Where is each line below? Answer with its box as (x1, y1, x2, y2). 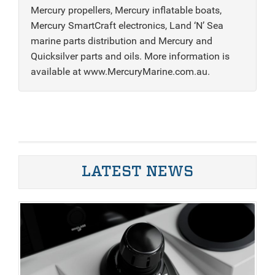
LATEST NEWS (82, 164, 193, 179)
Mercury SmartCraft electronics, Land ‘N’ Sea (31, 19, 223, 31)
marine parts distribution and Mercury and (31, 34, 212, 47)
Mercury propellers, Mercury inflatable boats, (31, 4, 222, 16)
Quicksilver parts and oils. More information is (31, 50, 230, 62)
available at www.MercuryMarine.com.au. (31, 65, 210, 77)
